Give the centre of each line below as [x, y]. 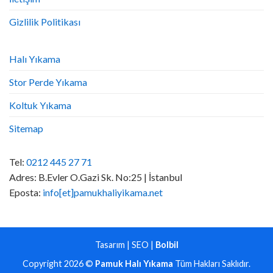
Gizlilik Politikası [45, 22]
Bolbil [167, 245]
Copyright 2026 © [59, 263]
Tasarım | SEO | [125, 245]
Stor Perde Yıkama [48, 82]
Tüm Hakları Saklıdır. [212, 263]
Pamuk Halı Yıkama [134, 263]
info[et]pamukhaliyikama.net [103, 192]
